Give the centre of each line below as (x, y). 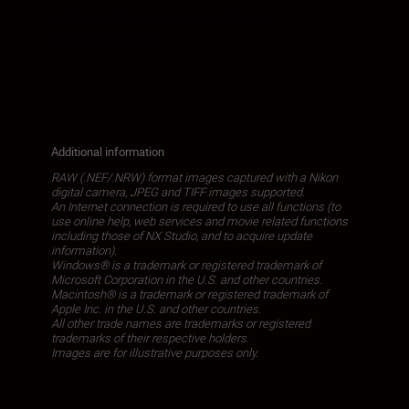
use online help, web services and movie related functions (199, 221)
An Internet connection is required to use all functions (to (196, 207)
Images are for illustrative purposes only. (155, 353)
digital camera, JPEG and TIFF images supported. (178, 192)
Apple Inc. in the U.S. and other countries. (156, 309)
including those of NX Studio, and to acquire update (182, 236)
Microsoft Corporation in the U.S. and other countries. (187, 280)
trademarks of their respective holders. (150, 338)
